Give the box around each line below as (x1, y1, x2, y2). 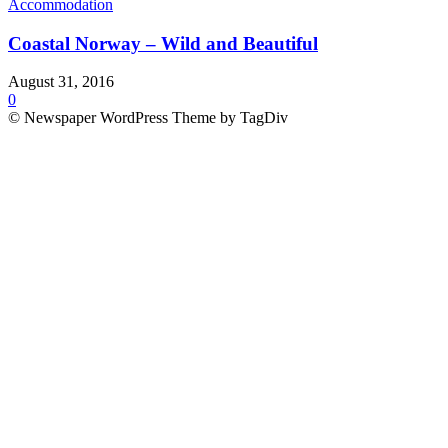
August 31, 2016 (8, 73, 114, 91)
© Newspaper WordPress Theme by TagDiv (8, 109, 288, 127)
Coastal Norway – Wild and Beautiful (8, 32, 318, 54)
